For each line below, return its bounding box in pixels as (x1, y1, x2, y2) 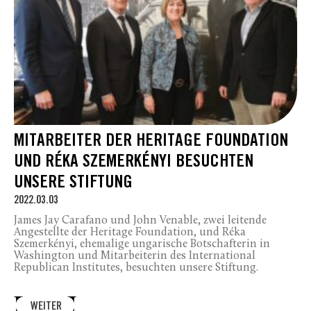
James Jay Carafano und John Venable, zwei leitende (14, 215, 267, 226)
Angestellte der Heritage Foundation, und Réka (14, 226, 246, 238)
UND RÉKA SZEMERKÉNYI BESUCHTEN (14, 151, 253, 174)
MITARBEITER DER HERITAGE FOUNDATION (14, 131, 288, 153)
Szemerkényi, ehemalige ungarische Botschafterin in (14, 238, 270, 250)
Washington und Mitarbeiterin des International (14, 250, 255, 262)
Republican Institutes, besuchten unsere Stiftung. (14, 262, 258, 274)
